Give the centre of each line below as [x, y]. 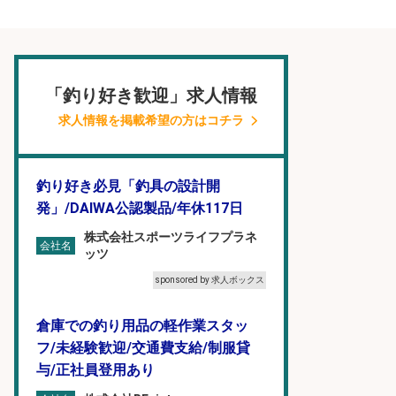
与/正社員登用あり [95, 370]
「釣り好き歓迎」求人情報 [151, 95]
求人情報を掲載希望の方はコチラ [151, 120]
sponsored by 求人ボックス [209, 280]
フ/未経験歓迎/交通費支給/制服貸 [143, 348]
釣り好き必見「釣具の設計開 [128, 186]
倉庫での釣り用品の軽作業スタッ [142, 326]
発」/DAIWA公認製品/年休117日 [140, 208]
